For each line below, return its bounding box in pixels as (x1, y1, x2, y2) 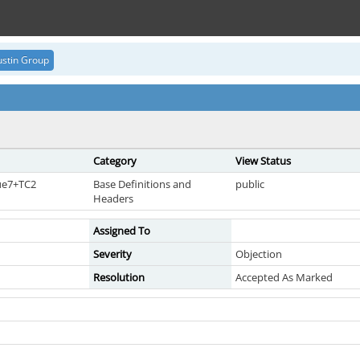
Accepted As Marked (235, 270, 333, 284)
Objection (235, 247, 282, 261)
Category (93, 153, 137, 168)
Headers (93, 191, 133, 206)
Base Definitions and (93, 177, 191, 191)
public (235, 177, 264, 191)
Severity (93, 247, 132, 261)
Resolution (93, 270, 145, 284)
